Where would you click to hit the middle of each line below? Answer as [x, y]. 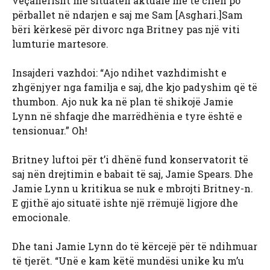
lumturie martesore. [60, 44]
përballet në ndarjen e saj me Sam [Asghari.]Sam [127, 15]
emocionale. [41, 218]
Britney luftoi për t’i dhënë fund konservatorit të [130, 160]
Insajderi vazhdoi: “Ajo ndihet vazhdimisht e [119, 73]
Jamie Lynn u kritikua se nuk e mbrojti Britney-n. [133, 189]
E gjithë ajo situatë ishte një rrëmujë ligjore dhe [125, 203]
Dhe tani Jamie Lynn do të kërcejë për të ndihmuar [135, 246]
